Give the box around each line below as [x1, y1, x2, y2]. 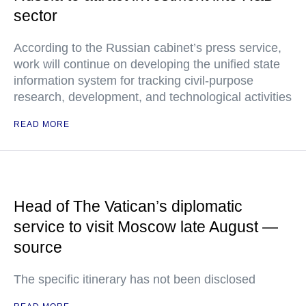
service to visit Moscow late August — [14, 218, 278, 236]
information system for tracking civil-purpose [14, 74, 253, 88]
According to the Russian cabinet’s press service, [14, 41, 281, 55]
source [14, 238, 62, 257]
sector [14, 7, 57, 25]
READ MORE [14, 120, 70, 130]
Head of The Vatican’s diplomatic [14, 197, 242, 216]
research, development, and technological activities [14, 90, 292, 105]
